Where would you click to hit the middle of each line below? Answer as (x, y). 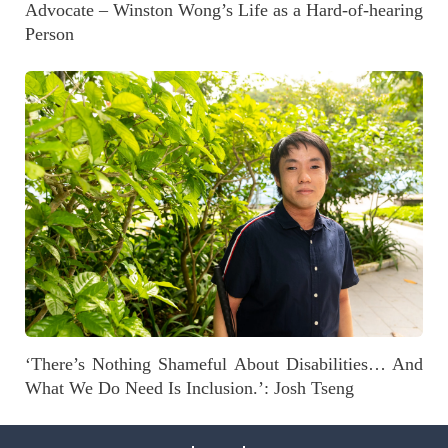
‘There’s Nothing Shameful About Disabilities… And (224, 363)
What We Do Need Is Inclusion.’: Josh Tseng (189, 387)
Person (49, 34)
